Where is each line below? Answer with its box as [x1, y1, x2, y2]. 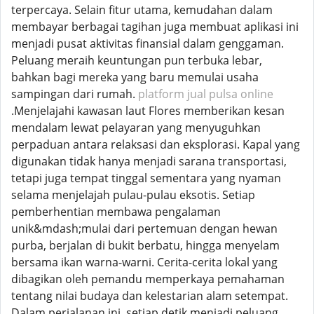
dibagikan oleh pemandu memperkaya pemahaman [11, 271, 285, 287]
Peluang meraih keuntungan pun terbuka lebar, [11, 53, 262, 68]
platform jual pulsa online [138, 86, 273, 102]
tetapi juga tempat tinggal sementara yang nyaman [11, 170, 281, 186]
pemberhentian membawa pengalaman [11, 204, 221, 219]
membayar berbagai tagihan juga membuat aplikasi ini [11, 19, 299, 34]
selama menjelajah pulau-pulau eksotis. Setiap [11, 187, 255, 203]
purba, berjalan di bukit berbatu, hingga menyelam [11, 238, 280, 253]
